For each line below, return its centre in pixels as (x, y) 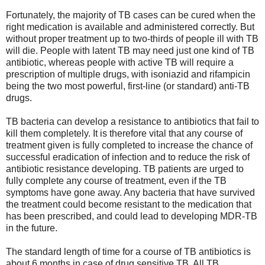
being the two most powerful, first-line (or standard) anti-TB (128, 86)
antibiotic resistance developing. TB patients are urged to (125, 169)
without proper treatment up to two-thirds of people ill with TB (132, 38)
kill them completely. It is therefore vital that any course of (124, 133)
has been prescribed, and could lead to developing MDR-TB (132, 216)
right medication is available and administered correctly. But (130, 27)
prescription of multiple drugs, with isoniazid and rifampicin (128, 74)
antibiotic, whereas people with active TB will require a (120, 62)
